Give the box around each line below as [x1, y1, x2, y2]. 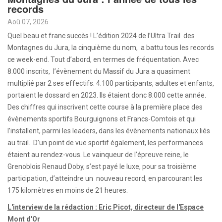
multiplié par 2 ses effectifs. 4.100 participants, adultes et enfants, [7, 79, 214, 87]
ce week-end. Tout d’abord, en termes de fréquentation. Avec [7, 55, 199, 63]
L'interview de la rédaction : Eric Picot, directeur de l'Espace [7, 203, 204, 211]
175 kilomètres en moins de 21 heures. [7, 186, 128, 194]
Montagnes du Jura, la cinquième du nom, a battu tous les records [7, 44, 214, 52]
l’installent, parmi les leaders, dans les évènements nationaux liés [7, 127, 210, 135]
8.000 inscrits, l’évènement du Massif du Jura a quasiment [7, 67, 190, 75]
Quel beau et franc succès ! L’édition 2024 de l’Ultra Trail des [7, 32, 195, 40]
